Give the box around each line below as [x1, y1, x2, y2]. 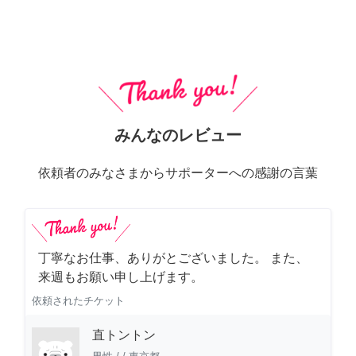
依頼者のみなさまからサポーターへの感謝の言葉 [38, 166, 318, 180]
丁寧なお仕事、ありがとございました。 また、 [38, 251, 308, 265]
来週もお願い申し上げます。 [38, 270, 203, 284]
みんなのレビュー [114, 126, 242, 145]
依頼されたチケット [32, 295, 125, 308]
